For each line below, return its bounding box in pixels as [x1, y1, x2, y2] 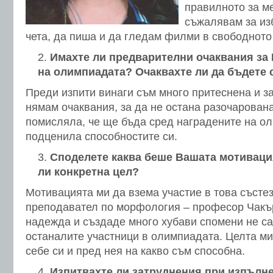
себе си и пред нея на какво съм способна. [26, 245, 245, 257]
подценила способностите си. [26, 130, 177, 143]
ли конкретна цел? [38, 166, 139, 178]
